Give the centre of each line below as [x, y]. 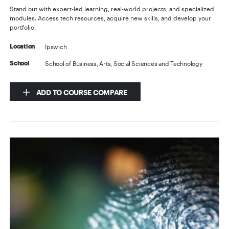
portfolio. [23, 27]
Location [22, 46]
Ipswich [56, 46]
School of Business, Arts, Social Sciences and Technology [124, 63]
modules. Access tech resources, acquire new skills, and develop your [111, 18]
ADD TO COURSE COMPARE [81, 92]
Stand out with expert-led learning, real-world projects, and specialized [112, 8]
